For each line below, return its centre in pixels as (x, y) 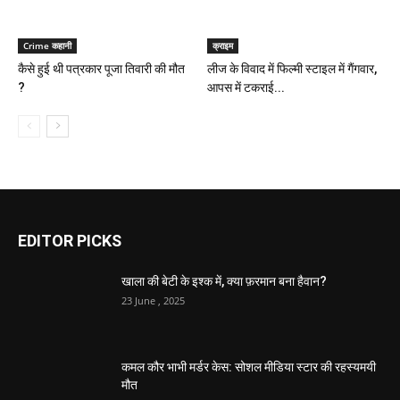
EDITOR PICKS (70, 240)
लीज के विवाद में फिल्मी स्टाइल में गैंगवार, (292, 68)
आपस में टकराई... (246, 87)
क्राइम (222, 45)
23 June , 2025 (153, 300)
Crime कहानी (47, 45)
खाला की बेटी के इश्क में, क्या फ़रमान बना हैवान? (224, 281)
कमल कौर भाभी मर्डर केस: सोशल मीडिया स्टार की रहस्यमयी (249, 367)
